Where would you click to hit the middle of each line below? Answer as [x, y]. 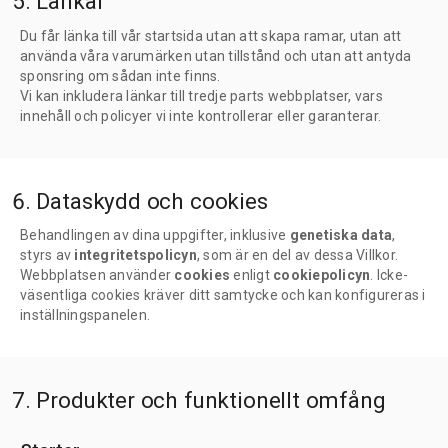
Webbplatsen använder [97, 275]
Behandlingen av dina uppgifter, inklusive [155, 235]
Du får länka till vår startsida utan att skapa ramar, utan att [211, 35]
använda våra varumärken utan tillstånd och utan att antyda [216, 55]
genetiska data [340, 235]
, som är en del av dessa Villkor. [297, 255]
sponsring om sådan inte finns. [120, 75]
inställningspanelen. [85, 315]
